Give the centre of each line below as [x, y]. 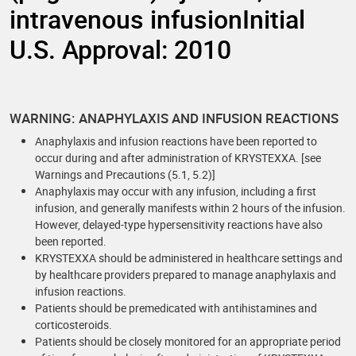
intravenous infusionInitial [157, 19]
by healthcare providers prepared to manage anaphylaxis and [186, 275]
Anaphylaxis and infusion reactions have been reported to [176, 141]
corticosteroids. [74, 325]
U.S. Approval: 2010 [120, 49]
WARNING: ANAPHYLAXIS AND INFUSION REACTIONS [174, 118]
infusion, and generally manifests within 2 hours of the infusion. [190, 208]
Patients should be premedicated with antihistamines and [176, 308]
